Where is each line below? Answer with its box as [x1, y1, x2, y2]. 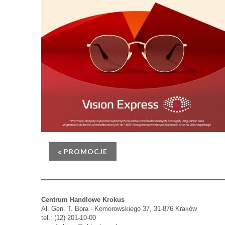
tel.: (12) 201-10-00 [41, 214, 96, 221]
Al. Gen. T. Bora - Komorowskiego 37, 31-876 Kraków [41, 205, 197, 212]
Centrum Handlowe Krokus [41, 196, 125, 203]
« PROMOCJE [58, 147, 107, 156]
